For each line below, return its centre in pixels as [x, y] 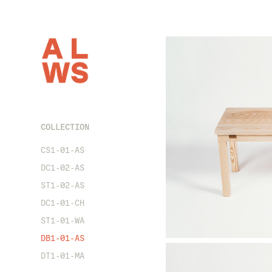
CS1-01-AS [63, 150]
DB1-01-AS [63, 238]
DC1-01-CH [63, 203]
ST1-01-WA [63, 221]
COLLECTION [65, 127]
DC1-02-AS [63, 168]
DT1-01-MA [63, 256]
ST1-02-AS [63, 185]
